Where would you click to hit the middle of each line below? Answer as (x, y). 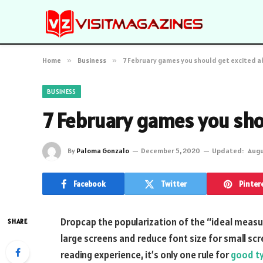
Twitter (174, 184)
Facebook (90, 184)
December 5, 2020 (171, 150)
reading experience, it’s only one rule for (146, 255)
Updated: (228, 150)
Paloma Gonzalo (103, 150)
